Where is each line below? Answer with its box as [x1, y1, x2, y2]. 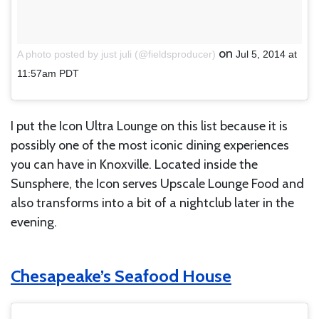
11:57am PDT [17, 67, 79, 79]
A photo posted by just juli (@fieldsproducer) [17, 48, 216, 60]
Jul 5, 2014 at [236, 48, 297, 60]
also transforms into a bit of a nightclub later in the [11, 194, 294, 211]
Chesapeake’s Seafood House [11, 265, 231, 286]
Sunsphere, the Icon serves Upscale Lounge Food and [11, 175, 304, 192]
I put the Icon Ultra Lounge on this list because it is [11, 117, 288, 134]
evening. [11, 214, 57, 230]
